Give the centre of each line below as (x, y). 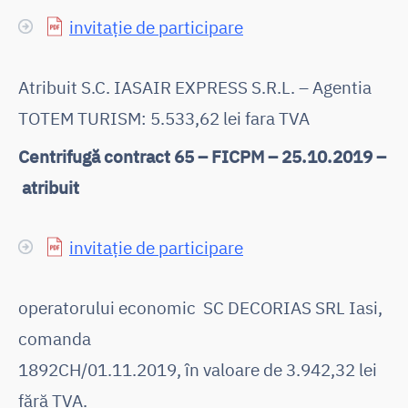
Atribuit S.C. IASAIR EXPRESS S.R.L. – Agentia (195, 87)
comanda (55, 338)
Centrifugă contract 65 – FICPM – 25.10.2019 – (202, 156)
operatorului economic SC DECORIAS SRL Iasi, (200, 307)
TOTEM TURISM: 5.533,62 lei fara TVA (164, 117)
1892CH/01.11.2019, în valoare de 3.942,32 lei (198, 369)
